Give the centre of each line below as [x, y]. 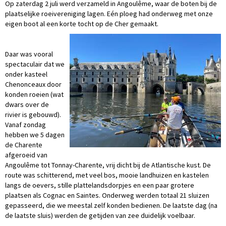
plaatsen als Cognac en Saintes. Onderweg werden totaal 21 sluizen [107, 195]
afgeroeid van [26, 155]
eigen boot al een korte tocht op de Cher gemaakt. [82, 24]
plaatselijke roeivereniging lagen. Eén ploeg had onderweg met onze [109, 14]
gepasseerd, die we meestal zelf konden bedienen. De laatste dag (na [111, 205]
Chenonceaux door [33, 84]
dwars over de [27, 104]
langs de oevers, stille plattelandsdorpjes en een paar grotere [100, 185]
